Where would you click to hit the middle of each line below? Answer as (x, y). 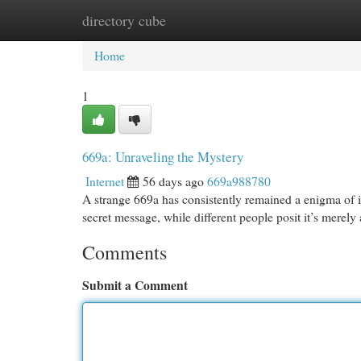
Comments (124, 252)
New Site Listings (206, 20)
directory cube (124, 20)
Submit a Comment (135, 285)
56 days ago (173, 181)
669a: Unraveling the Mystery (163, 157)
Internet (105, 181)
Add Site (297, 20)
